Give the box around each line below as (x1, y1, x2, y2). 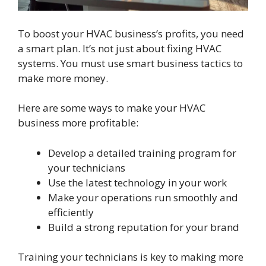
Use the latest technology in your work (48, 175, 227, 189)
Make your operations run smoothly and (48, 190, 238, 204)
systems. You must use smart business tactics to (18, 56, 243, 70)
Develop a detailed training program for (48, 145, 236, 160)
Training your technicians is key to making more (18, 250, 243, 264)
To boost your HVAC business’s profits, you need (18, 26, 244, 40)
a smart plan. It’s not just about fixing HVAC (18, 41, 221, 55)
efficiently (48, 205, 94, 219)
